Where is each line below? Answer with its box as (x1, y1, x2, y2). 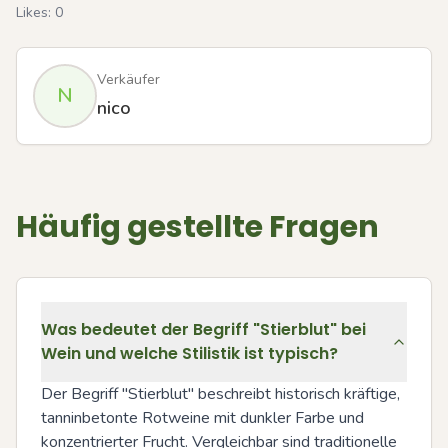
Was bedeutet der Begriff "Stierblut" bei (41, 318, 366, 341)
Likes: (16, 3, 55, 22)
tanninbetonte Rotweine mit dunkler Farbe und (41, 407, 364, 429)
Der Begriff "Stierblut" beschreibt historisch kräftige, (41, 383, 400, 405)
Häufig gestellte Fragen (16, 206, 379, 248)
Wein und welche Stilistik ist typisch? (41, 342, 338, 365)
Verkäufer (97, 70, 160, 89)
